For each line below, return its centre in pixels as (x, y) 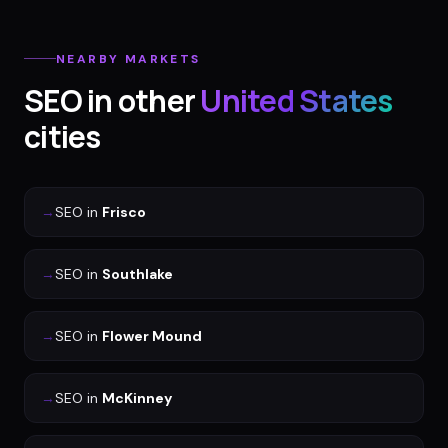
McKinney (137, 397)
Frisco (124, 211)
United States (296, 100)
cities (62, 136)
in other (138, 100)
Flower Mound (152, 335)
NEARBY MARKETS (128, 58)
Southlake (137, 273)
